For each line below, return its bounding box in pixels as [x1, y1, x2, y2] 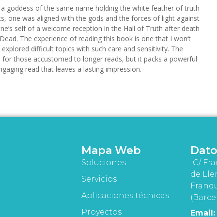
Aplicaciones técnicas [81, 191, 169, 201]
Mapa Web [81, 144, 141, 157]
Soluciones [81, 158, 126, 168]
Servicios [81, 174, 117, 184]
